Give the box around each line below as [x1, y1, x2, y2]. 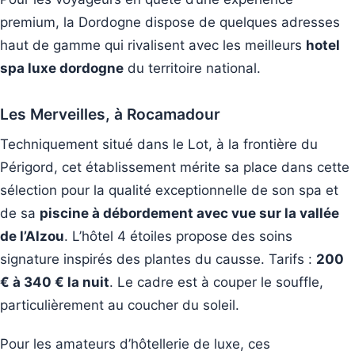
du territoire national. [124, 60, 261, 77]
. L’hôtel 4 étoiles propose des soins [64, 228, 292, 245]
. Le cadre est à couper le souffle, [109, 274, 323, 291]
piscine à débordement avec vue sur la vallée [40, 205, 339, 222]
